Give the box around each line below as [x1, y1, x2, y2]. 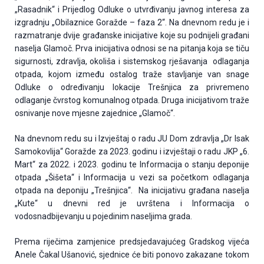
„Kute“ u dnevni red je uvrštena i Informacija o [15, 199, 249, 209]
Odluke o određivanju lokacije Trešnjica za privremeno [15, 82, 249, 93]
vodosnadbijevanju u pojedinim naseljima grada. [15, 212, 192, 222]
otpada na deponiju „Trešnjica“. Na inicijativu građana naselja [15, 186, 249, 196]
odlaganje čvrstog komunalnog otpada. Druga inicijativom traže [15, 95, 249, 105]
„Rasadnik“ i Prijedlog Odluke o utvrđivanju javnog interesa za [15, 5, 249, 15]
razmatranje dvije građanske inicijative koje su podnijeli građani [15, 31, 249, 41]
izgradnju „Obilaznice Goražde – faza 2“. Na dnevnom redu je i [15, 18, 249, 28]
